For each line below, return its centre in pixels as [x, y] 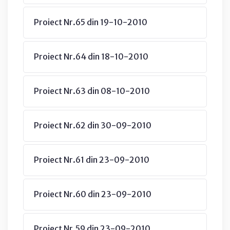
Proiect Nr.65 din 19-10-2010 [91, 22]
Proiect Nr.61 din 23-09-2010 [92, 159]
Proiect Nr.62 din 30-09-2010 [93, 125]
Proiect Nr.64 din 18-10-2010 [91, 56]
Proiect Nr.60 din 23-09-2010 [93, 194]
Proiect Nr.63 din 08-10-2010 [92, 91]
